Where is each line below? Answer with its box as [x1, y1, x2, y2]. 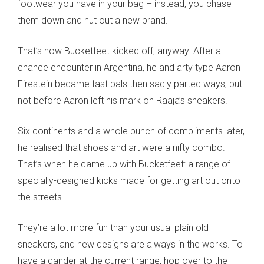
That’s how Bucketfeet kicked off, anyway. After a [18, 45, 221, 57]
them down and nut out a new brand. [18, 15, 168, 27]
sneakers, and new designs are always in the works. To [18, 239, 243, 250]
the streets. [18, 192, 64, 203]
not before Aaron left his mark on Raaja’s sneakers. [18, 95, 227, 107]
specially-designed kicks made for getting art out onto [18, 175, 240, 187]
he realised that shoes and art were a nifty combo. [18, 142, 225, 154]
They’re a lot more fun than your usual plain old [18, 222, 209, 234]
